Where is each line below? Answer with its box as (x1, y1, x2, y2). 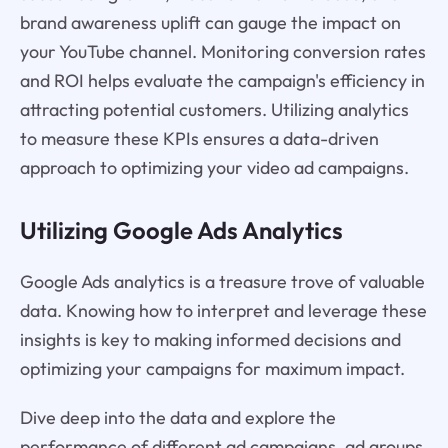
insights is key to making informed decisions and (19, 327, 401, 351)
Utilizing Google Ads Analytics (19, 215, 343, 246)
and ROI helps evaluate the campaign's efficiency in (19, 69, 425, 93)
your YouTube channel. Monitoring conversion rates (19, 40, 426, 64)
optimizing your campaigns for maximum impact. (19, 356, 405, 380)
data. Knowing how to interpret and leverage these (19, 298, 427, 322)
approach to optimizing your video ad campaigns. (19, 156, 409, 180)
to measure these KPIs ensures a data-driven (19, 127, 379, 151)
